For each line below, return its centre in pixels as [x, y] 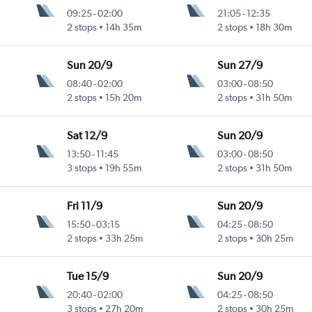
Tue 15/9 [88, 276]
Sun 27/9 [240, 65]
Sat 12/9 [87, 136]
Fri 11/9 [85, 206]
